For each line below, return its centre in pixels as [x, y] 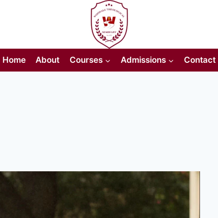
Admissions [143, 60]
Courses [86, 60]
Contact [200, 60]
